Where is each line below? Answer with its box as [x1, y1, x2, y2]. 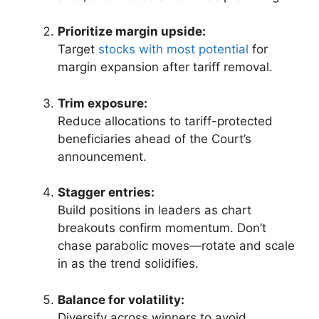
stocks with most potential [98, 42, 249, 57]
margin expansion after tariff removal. [58, 60, 273, 75]
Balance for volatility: [58, 292, 184, 307]
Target [58, 42, 98, 57]
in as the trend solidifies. [58, 256, 199, 271]
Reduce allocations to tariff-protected [58, 113, 273, 128]
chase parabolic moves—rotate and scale [58, 239, 295, 253]
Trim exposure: [58, 95, 147, 110]
